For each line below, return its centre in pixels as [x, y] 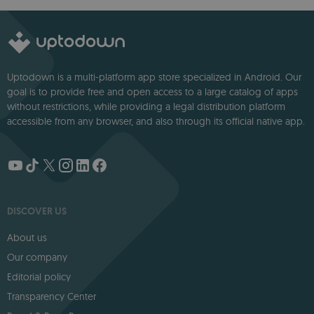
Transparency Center [52, 296]
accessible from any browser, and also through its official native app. [156, 121]
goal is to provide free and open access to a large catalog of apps [152, 91]
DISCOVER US [37, 211]
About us [27, 237]
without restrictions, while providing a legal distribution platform [146, 106]
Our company [37, 257]
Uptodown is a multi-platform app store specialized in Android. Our [154, 77]
